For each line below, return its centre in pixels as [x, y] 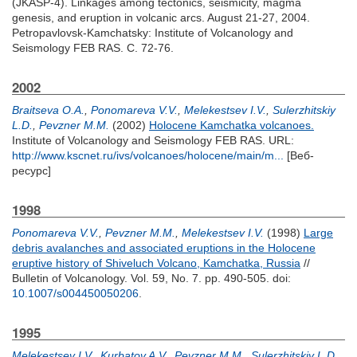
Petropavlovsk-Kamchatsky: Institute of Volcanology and [153, 33]
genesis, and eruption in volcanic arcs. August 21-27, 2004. [161, 18]
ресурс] [31, 171]
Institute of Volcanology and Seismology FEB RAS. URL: [153, 140]
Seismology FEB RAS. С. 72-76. [93, 48]
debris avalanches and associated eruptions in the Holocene [164, 248]
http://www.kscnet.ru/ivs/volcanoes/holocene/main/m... [148, 155]
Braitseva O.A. [48, 110]
